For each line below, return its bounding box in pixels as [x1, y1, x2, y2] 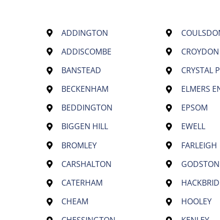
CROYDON [181, 46, 219, 57]
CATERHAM [61, 177, 103, 189]
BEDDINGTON [61, 102, 113, 113]
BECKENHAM [61, 83, 109, 95]
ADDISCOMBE [61, 46, 112, 57]
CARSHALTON [61, 158, 112, 169]
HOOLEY [181, 196, 212, 207]
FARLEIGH [181, 139, 217, 151]
